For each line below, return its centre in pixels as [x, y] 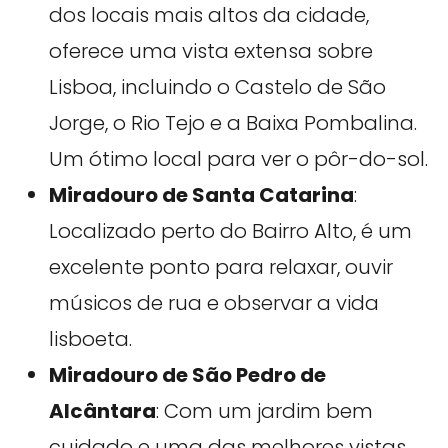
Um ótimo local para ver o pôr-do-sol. [238, 159]
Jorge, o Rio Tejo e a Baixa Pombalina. [232, 123]
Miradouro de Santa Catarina [201, 195]
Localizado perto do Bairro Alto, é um [230, 231]
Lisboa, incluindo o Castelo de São [217, 87]
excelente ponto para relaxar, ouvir [220, 267]
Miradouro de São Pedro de [187, 375]
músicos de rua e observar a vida [213, 303]
